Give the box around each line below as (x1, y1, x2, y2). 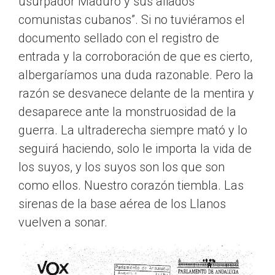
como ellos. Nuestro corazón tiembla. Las (18, 178, 244, 193)
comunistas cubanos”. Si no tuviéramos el (18, 12, 245, 28)
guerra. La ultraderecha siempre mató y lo (18, 123, 247, 138)
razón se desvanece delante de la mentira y (18, 86, 254, 101)
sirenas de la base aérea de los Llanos (18, 196, 226, 212)
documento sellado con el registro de (18, 31, 219, 46)
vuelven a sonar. (18, 215, 107, 230)
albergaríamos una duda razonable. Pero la (18, 68, 254, 83)
